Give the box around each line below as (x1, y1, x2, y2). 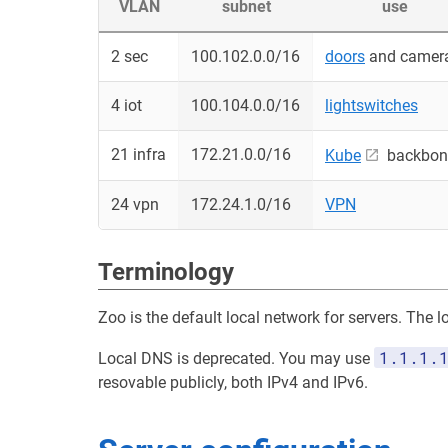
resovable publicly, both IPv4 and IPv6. (98, 373, 368, 392)
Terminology (98, 258, 234, 286)
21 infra (111, 145, 166, 164)
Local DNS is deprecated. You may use (98, 349, 374, 368)
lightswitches (325, 96, 418, 115)
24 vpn (111, 195, 159, 214)
